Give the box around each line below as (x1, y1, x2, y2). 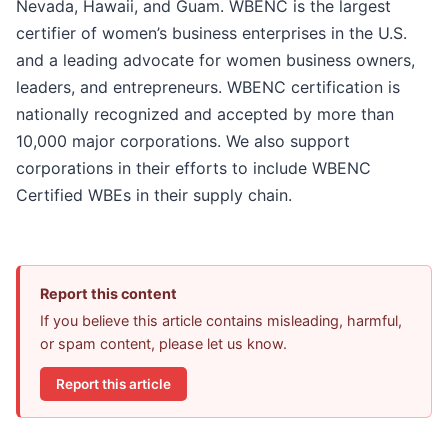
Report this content (40, 285, 177, 303)
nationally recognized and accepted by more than (16, 104, 394, 125)
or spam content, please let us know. (40, 335, 287, 353)
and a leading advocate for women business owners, (16, 50, 415, 71)
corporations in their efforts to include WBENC (16, 158, 371, 179)
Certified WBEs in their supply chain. (16, 185, 292, 206)
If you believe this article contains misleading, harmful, (40, 312, 402, 330)
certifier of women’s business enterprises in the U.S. (16, 23, 407, 44)
